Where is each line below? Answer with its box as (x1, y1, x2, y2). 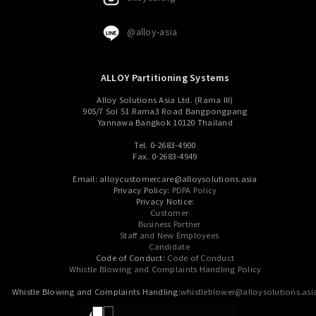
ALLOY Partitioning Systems (100, 71, 230, 84)
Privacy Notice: (135, 195, 195, 207)
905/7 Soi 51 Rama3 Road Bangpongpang (83, 105, 248, 116)
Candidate (149, 241, 190, 252)
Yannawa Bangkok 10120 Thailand (97, 116, 233, 128)
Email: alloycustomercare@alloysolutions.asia (73, 173, 257, 184)
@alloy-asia (125, 25, 178, 39)
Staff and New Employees (120, 229, 219, 241)
